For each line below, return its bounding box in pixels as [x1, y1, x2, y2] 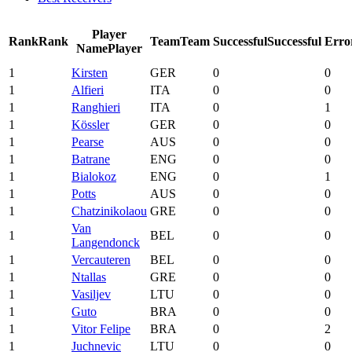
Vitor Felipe [71, 321, 130, 335]
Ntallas [71, 269, 106, 284]
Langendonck [71, 235, 140, 249]
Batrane [71, 152, 110, 166]
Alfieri [71, 82, 104, 97]
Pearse [71, 134, 104, 148]
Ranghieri [71, 100, 120, 114]
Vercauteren [71, 252, 130, 266]
